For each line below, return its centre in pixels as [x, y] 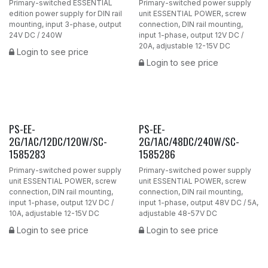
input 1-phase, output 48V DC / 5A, [198, 202]
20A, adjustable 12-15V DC [184, 45]
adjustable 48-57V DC [178, 213]
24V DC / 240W [36, 35]
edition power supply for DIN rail [66, 13]
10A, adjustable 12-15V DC [54, 213]
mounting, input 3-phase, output [65, 24]
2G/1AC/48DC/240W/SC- [189, 141]
